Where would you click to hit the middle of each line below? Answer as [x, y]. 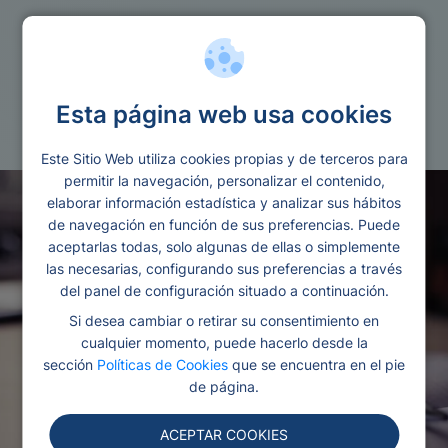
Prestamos [114, 95]
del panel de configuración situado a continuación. [224, 290]
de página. [224, 386]
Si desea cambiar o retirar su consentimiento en [224, 320]
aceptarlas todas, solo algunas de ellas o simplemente [224, 246]
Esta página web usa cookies [224, 114]
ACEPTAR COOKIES [224, 435]
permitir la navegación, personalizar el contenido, [224, 180]
